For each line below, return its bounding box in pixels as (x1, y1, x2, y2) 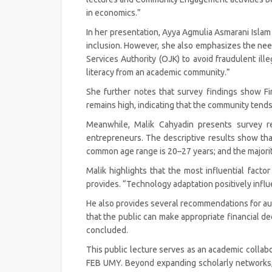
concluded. (86, 225, 128, 235)
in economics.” (86, 7, 141, 18)
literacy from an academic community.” (86, 67, 230, 77)
